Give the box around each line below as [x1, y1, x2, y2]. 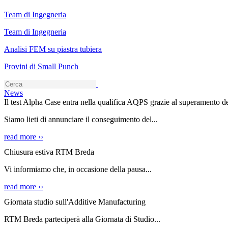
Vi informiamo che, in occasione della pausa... [4, 165, 152, 174]
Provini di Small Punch [4, 62, 78, 71]
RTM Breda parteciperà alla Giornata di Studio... [4, 215, 160, 223]
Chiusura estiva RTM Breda [4, 148, 94, 156]
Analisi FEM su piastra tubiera [4, 45, 102, 53]
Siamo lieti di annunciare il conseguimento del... [4, 115, 158, 124]
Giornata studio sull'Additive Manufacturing [4, 197, 146, 206]
